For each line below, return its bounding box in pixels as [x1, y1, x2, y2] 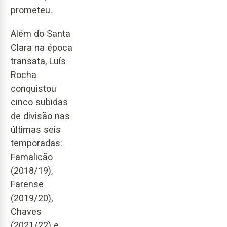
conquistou [11, 83, 56, 94]
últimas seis [11, 124, 61, 135]
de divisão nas [11, 110, 70, 121]
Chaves [11, 206, 42, 217]
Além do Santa [11, 28, 70, 39]
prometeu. [11, 5, 52, 16]
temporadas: [11, 137, 62, 148]
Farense [11, 178, 44, 190]
